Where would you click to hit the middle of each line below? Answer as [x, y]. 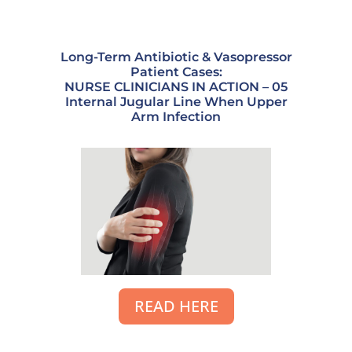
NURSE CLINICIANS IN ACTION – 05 [176, 86]
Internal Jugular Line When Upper [176, 101]
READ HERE [176, 306]
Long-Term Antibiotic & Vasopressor [176, 57]
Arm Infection [176, 116]
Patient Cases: [176, 71]
